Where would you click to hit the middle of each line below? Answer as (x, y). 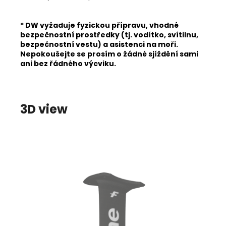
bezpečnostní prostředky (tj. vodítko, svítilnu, (109, 35)
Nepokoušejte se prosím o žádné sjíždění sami (109, 54)
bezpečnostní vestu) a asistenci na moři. (99, 44)
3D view (44, 109)
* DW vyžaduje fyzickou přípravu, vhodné (99, 25)
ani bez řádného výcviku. (68, 64)
